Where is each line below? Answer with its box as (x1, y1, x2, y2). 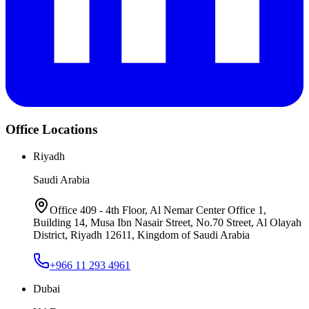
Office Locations (6, 122, 97, 137)
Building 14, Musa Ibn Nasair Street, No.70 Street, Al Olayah (33, 217, 301, 228)
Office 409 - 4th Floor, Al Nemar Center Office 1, (50, 204, 266, 216)
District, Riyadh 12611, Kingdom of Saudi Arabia (33, 229, 250, 241)
